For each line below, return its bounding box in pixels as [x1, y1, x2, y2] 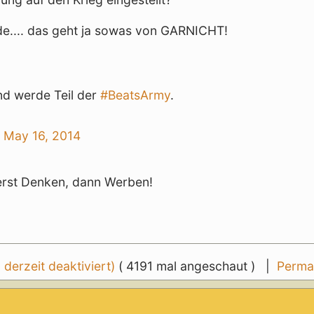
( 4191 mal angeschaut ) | [118, 259, 277, 274]
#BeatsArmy [100, 87, 171, 102]
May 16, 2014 [4, 128, 81, 143]
